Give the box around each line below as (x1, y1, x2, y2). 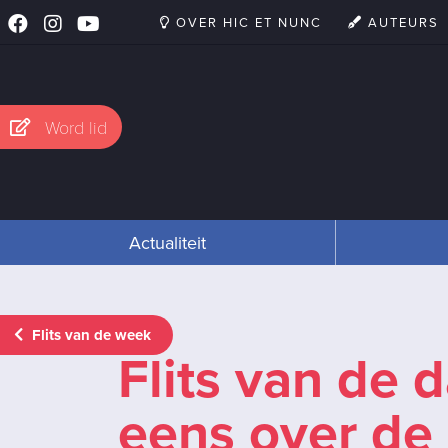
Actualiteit (129, 229, 206, 255)
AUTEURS (363, 13, 439, 31)
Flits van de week (28, 323, 151, 346)
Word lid (45, 115, 107, 139)
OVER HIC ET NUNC (171, 13, 322, 31)
